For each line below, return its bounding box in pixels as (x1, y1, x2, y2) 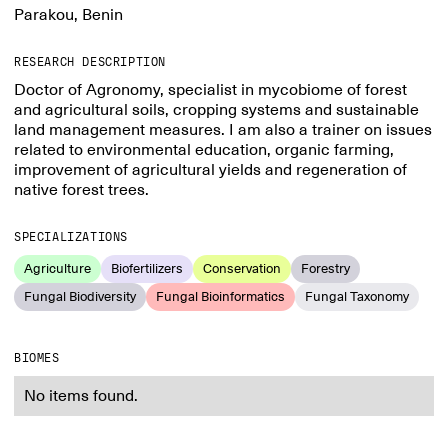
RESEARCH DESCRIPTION (14, 55, 166, 69)
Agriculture (24, 260, 91, 277)
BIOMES (14, 351, 60, 365)
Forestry (301, 260, 350, 277)
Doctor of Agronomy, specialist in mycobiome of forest (14, 80, 407, 100)
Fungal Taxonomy (305, 288, 409, 305)
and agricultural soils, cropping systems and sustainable (14, 100, 419, 120)
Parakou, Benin (14, 5, 123, 25)
